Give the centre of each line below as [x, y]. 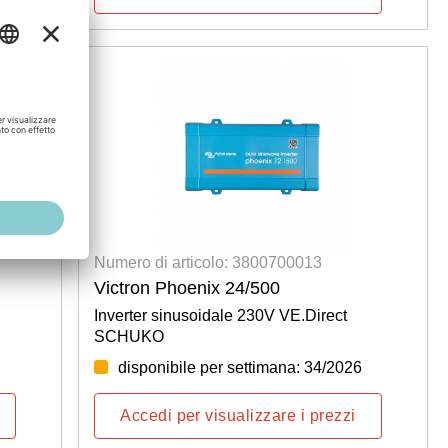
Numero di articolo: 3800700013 [208, 262]
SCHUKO [129, 336]
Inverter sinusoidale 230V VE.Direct [221, 315]
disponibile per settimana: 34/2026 [240, 367]
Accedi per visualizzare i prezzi [238, 415]
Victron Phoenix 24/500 [187, 287]
